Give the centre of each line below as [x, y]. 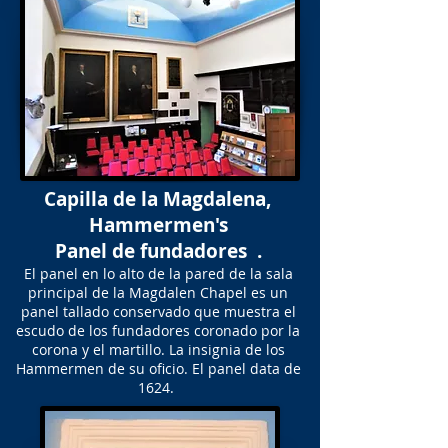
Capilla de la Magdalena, [158, 199]
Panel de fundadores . [158, 251]
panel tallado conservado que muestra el [158, 311]
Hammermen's [158, 225]
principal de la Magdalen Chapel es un [158, 292]
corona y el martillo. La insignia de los [158, 349]
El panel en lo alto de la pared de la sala [158, 273]
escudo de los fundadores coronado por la [158, 330]
